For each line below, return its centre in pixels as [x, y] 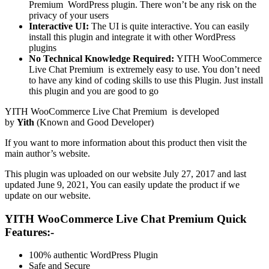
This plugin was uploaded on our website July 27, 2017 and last [125, 174]
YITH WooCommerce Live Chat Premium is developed [112, 111]
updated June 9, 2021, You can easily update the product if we [122, 184]
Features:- [29, 232]
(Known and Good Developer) [95, 122]
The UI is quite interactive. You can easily [170, 26]
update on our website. [48, 195]
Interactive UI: [60, 26]
